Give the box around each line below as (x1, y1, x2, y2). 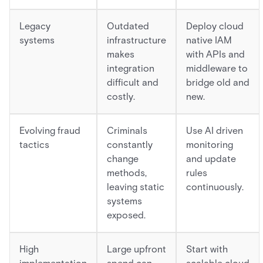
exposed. (107, 210, 146, 221)
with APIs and (186, 49, 245, 60)
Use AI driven (186, 125, 243, 136)
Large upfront (107, 244, 166, 255)
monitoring (186, 139, 233, 150)
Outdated (107, 21, 149, 32)
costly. (107, 91, 135, 102)
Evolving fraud (19, 125, 80, 136)
